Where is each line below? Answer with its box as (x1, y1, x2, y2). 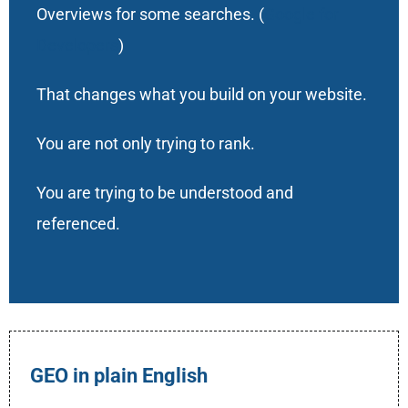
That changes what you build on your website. (36, 85, 367, 105)
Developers (36, 36, 118, 56)
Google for (263, 5, 339, 25)
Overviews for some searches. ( (36, 5, 264, 25)
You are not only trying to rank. (36, 134, 255, 154)
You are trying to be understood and (36, 183, 293, 203)
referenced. (36, 214, 120, 234)
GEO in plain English (30, 363, 209, 387)
